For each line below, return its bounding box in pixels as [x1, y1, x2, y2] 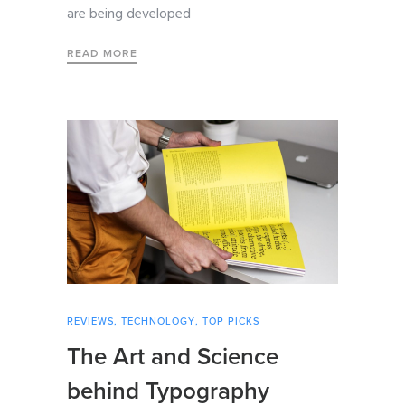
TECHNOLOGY [121, 316, 195, 328]
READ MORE [67, 47, 137, 61]
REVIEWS [67, 316, 114, 328]
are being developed [67, 3, 191, 27]
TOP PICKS [202, 316, 259, 328]
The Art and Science [67, 343, 278, 372]
